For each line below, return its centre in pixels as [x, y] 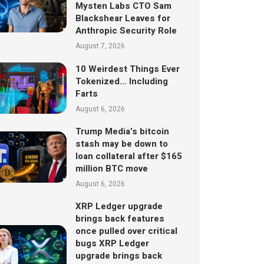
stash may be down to [121, 144]
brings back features [120, 219]
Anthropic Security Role [126, 31]
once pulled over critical [126, 231]
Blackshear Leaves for [123, 18]
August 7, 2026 [100, 46]
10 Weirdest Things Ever [127, 69]
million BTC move [111, 169]
